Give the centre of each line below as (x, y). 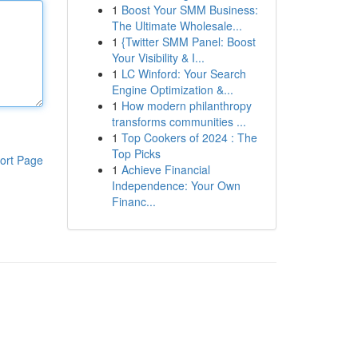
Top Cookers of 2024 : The (189, 137)
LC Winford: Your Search (183, 74)
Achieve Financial (165, 169)
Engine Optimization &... (172, 89)
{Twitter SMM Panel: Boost (188, 42)
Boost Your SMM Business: (189, 10)
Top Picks (136, 153)
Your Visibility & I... (158, 58)
